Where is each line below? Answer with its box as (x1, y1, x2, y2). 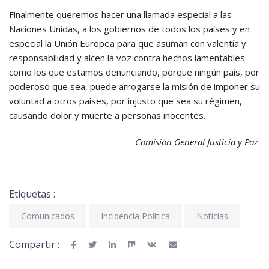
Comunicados (21, 210, 74, 222)
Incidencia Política (101, 210, 170, 222)
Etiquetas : (9, 187, 55, 201)
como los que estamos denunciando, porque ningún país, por (9, 66, 259, 79)
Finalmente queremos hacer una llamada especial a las (9, 8, 232, 21)
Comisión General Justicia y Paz (135, 136, 258, 148)
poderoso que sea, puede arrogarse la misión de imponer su (9, 80, 260, 93)
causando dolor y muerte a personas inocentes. (9, 109, 205, 122)
